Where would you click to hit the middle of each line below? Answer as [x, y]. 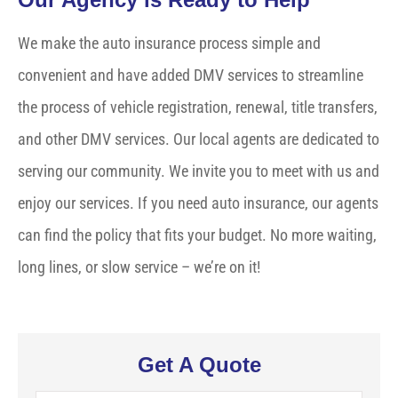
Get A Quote [199, 364]
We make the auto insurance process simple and [169, 44]
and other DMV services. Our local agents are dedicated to [199, 139]
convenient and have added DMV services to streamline [191, 76]
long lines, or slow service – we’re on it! [139, 267]
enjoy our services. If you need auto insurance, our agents [198, 203]
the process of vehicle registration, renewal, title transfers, [198, 107]
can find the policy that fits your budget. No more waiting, [197, 235]
